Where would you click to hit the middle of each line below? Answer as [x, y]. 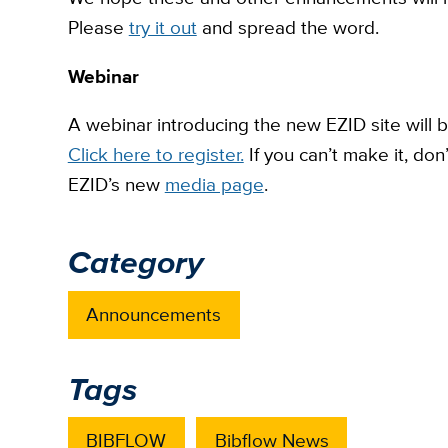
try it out [162, 27]
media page [214, 185]
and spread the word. [287, 27]
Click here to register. [155, 155]
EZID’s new [116, 185]
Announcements [154, 314]
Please [98, 27]
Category [135, 262]
